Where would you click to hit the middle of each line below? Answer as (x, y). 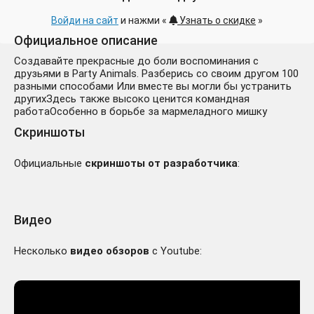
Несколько (42, 251)
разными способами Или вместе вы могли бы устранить (153, 87)
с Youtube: (176, 251)
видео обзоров (110, 251)
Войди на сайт (85, 21)
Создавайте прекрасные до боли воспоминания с (136, 61)
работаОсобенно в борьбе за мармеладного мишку (141, 112)
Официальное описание (86, 41)
